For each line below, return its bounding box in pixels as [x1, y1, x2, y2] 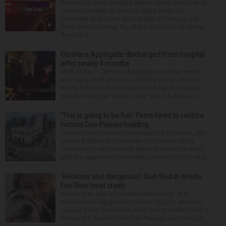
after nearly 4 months [61, 59, 130, 68]
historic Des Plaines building [61, 120, 148, 129]
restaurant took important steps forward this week [61, 145, 203, 153]
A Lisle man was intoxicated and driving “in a [61, 190, 187, 198]
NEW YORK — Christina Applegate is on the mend [61, 68, 200, 76]
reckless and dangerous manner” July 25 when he [61, 198, 201, 206]
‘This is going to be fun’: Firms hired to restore [61, 111, 204, 120]
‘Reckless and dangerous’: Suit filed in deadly [61, 172, 202, 181]
